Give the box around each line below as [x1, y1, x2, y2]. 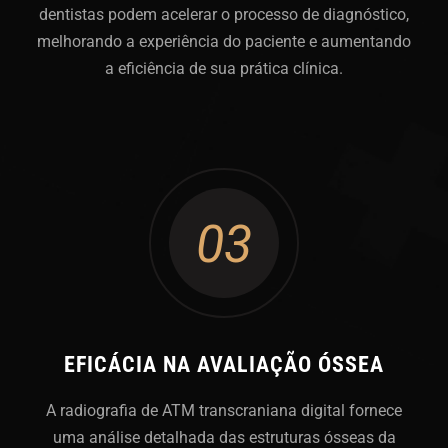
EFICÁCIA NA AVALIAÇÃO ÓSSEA [64, 351, 384, 377]
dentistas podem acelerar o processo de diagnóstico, [39, 4, 409, 24]
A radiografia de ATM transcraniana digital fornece [46, 400, 402, 420]
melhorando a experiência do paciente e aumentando [37, 31, 411, 51]
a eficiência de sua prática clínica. [105, 58, 343, 78]
